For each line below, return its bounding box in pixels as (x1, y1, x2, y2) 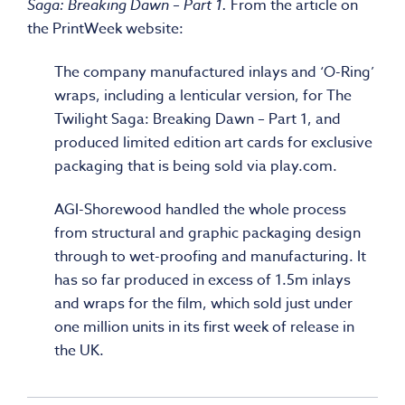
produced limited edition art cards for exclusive (54, 132, 372, 155)
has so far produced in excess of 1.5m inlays (54, 269, 351, 292)
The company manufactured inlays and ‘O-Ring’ (54, 61, 374, 84)
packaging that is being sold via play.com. (54, 155, 337, 178)
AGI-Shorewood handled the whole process (54, 199, 346, 221)
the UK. (54, 340, 104, 363)
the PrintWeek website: (27, 18, 184, 41)
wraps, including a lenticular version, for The (54, 85, 352, 108)
